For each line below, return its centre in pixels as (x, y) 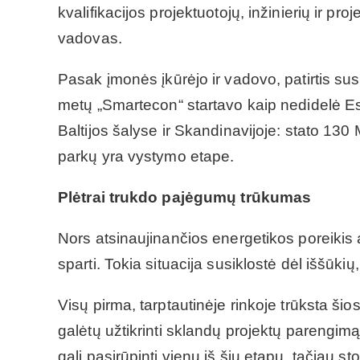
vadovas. (90, 38)
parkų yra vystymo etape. (146, 156)
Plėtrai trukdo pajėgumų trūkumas (185, 197)
